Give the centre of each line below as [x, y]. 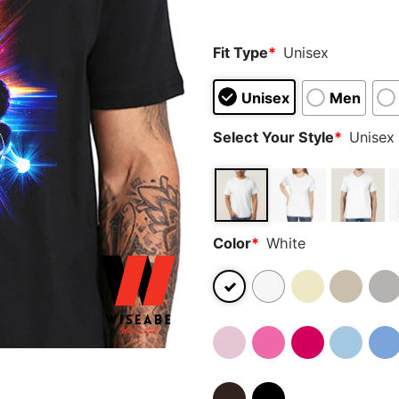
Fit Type [240, 52]
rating [229, 12]
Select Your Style [273, 138]
